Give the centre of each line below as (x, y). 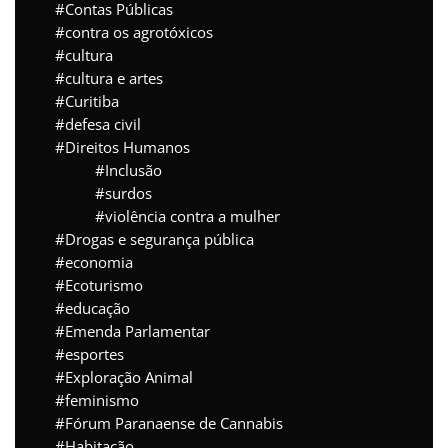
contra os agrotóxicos (139, 32)
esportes (94, 354)
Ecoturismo (104, 285)
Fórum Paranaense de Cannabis (174, 423)
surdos (128, 193)
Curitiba (92, 101)
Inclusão (133, 170)
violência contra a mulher (192, 216)
